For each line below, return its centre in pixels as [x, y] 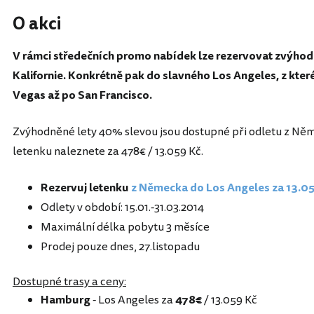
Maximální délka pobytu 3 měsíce [125, 227]
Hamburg [66, 300]
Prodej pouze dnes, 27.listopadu [120, 247]
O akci [37, 25]
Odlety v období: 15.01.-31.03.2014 [122, 208]
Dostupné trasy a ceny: [69, 282]
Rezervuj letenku [86, 188]
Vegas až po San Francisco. [82, 96]
